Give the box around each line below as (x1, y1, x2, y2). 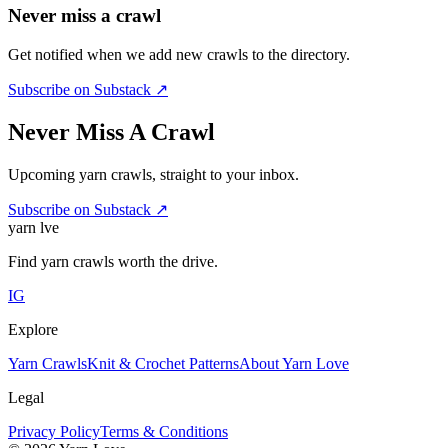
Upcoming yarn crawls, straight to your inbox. (8, 165, 299, 183)
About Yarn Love (239, 354, 349, 372)
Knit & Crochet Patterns (87, 354, 239, 372)
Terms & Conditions (100, 422, 228, 440)
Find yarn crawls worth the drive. (8, 252, 218, 270)
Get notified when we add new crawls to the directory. (8, 45, 350, 63)
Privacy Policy (8, 422, 100, 440)
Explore (8, 320, 58, 338)
